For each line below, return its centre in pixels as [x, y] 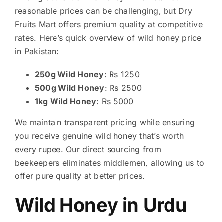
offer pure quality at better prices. [80, 176]
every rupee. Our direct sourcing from [88, 149]
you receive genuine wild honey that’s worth [99, 136]
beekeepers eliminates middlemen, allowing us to [110, 162]
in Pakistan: [37, 51]
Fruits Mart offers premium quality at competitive [109, 24]
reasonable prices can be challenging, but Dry [103, 11]
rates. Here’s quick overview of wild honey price [108, 37]
